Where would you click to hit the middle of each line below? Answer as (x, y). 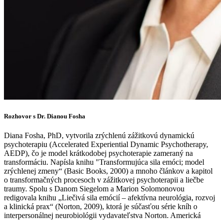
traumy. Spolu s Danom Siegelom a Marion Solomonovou (94, 189)
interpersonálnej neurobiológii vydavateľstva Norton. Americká (102, 216)
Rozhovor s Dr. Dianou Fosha (45, 116)
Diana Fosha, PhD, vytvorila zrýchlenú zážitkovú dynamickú (99, 136)
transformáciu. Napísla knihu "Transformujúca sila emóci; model (104, 162)
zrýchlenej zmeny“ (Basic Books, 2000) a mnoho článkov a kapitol (108, 171)
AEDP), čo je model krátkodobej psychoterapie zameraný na (98, 153)
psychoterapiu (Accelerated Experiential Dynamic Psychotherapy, (106, 145)
